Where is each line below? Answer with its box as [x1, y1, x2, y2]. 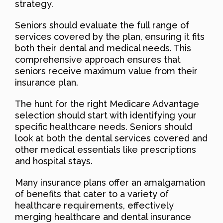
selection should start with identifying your [15, 110, 197, 120]
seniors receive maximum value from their [15, 65, 198, 76]
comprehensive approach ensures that [15, 54, 181, 65]
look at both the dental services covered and [15, 132, 208, 143]
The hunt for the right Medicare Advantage [15, 98, 199, 109]
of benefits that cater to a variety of [15, 188, 169, 199]
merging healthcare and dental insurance [15, 211, 191, 222]
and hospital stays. [15, 155, 93, 166]
